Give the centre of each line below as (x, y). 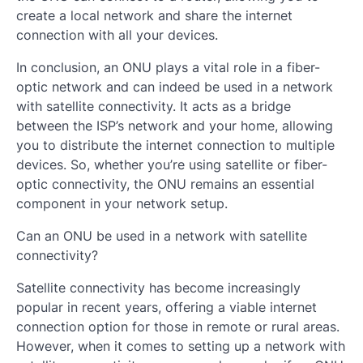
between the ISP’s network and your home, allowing (175, 125)
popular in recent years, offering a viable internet (167, 307)
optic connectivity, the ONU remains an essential (165, 184)
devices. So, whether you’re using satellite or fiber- (172, 164)
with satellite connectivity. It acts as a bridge (154, 106)
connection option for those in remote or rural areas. (178, 326)
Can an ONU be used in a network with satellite (162, 235)
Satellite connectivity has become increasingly (158, 287)
